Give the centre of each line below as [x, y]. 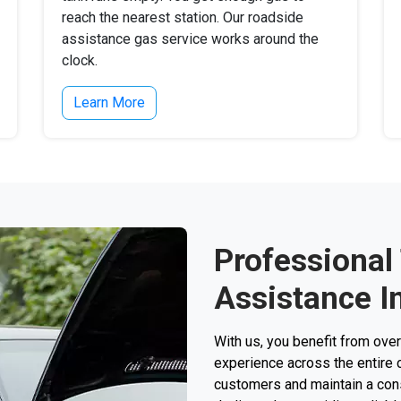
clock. [80, 60]
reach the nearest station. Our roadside [183, 17]
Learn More [109, 102]
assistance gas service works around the [190, 39]
